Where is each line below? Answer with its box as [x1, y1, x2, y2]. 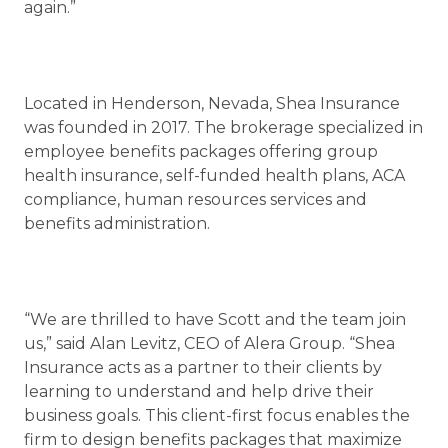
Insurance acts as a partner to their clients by [24, 358, 382, 377]
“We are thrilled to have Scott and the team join [24, 310, 406, 329]
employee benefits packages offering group [24, 142, 378, 161]
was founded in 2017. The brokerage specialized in [24, 118, 423, 137]
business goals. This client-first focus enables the [24, 406, 410, 425]
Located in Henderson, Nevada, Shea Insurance [24, 94, 400, 113]
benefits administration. [24, 214, 210, 233]
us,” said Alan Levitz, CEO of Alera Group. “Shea [24, 334, 395, 353]
